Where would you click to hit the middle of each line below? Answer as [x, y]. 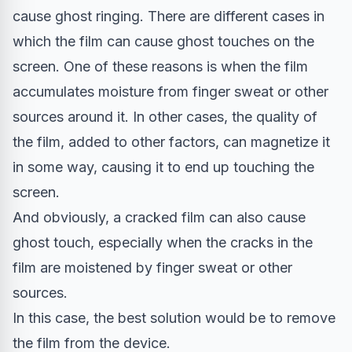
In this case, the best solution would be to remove [174, 318]
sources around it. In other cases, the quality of [165, 117]
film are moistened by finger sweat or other [152, 268]
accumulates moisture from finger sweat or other [170, 92]
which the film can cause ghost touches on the [163, 42]
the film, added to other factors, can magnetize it [171, 142]
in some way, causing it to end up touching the [163, 167]
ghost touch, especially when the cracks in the [163, 243]
